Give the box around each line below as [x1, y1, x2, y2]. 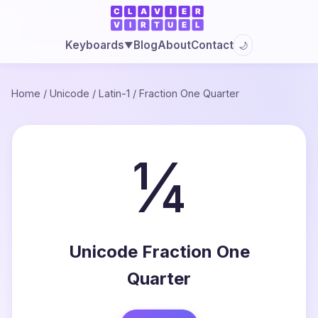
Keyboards [65, 38, 124, 52]
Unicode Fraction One [68, 241, 250, 262]
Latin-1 [99, 87, 130, 99]
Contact [190, 38, 234, 52]
